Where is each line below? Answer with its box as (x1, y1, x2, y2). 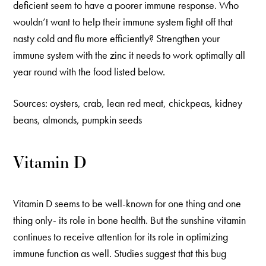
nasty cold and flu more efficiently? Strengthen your (13, 31, 220, 45)
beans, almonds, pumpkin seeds (13, 113, 142, 127)
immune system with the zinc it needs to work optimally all (13, 47, 246, 62)
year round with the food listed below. (13, 64, 166, 78)
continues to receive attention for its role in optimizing (13, 230, 229, 244)
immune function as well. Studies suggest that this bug (13, 246, 227, 261)
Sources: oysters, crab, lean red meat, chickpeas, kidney (13, 96, 243, 110)
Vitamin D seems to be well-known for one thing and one (13, 197, 242, 211)
